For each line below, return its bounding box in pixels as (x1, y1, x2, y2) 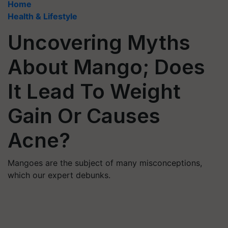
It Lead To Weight (8, 79, 181, 104)
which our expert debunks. (8, 170, 110, 180)
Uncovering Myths (8, 30, 190, 55)
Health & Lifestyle (8, 11, 77, 21)
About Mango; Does (8, 54, 205, 79)
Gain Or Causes (8, 103, 160, 128)
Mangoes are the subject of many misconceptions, (8, 158, 202, 168)
